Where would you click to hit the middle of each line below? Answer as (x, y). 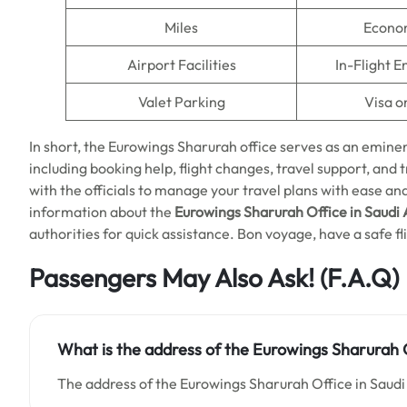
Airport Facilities (181, 65)
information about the (102, 212)
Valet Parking (181, 102)
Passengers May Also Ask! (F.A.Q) (214, 278)
